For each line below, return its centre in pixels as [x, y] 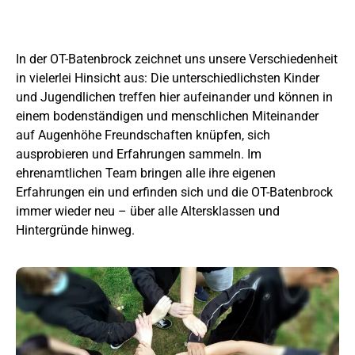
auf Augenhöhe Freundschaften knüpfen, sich [143, 135]
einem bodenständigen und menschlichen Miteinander [167, 116]
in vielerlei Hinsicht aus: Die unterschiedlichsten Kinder [168, 78]
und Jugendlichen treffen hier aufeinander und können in [174, 97]
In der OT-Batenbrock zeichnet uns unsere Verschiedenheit [177, 59]
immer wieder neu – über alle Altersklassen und [148, 211]
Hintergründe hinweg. [75, 230]
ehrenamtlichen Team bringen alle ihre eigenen [146, 173]
